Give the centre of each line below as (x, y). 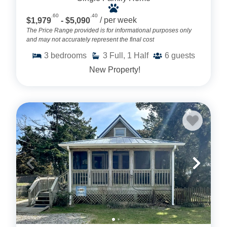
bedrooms (69, 55)
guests (183, 55)
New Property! (113, 69)
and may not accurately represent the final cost (90, 39)
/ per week (118, 20)
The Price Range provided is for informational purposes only (109, 30)
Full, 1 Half (129, 55)
